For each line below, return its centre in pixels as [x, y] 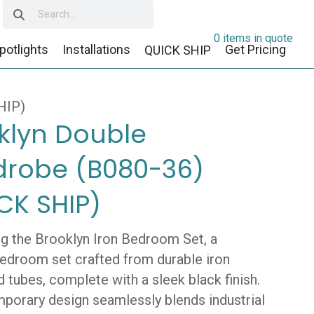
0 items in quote [254, 38]
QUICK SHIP [178, 50]
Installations [97, 49]
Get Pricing [256, 49]
